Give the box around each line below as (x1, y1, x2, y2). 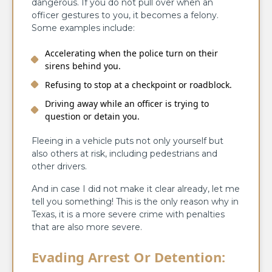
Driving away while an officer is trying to (45, 97, 209, 109)
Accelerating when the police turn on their (45, 47, 218, 59)
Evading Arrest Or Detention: (32, 247, 225, 266)
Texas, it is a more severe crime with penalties (32, 208, 225, 220)
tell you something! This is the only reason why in (32, 195, 239, 207)
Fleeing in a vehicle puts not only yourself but (32, 135, 223, 146)
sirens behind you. (45, 59, 121, 72)
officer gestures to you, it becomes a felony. (32, 9, 219, 21)
